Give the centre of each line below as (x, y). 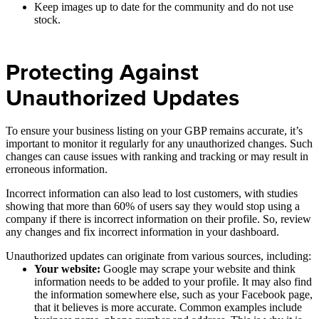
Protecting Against (102, 72)
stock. (47, 19)
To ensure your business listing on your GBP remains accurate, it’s (154, 131)
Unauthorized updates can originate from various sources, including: (158, 256)
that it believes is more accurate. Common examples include (168, 308)
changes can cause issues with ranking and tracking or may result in (157, 157)
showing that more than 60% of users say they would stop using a (153, 206)
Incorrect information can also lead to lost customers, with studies (152, 194)
